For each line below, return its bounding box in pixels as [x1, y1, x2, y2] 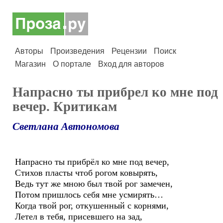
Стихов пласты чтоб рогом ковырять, [15, 168, 158, 178]
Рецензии [111, 47, 147, 55]
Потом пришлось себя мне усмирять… [15, 190, 163, 200]
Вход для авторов [98, 60, 164, 68]
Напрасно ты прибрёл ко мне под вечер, [15, 157, 169, 167]
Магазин [15, 60, 46, 68]
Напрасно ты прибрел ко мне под [12, 85, 218, 100]
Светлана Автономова [12, 120, 119, 132]
